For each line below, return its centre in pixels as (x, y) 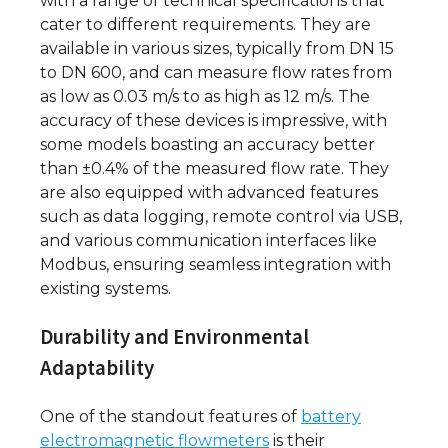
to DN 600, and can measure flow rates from (216, 73)
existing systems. (105, 289)
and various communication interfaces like (208, 241)
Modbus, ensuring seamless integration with (215, 265)
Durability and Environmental (174, 337)
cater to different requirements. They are (205, 25)
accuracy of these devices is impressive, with (213, 121)
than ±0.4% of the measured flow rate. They (214, 169)
